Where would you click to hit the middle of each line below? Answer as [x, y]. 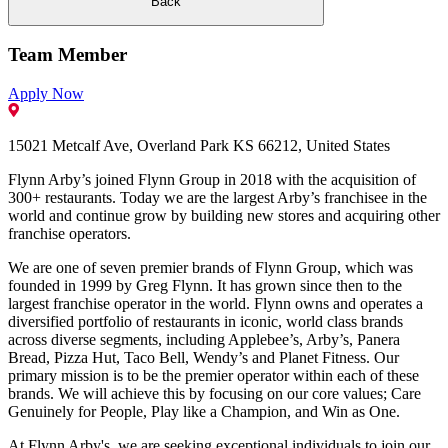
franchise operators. [71, 234]
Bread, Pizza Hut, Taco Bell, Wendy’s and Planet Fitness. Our [203, 358]
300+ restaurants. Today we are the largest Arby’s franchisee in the [217, 198]
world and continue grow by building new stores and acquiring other [224, 216]
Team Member [67, 55]
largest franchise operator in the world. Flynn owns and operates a [215, 304]
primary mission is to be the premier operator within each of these [213, 376]
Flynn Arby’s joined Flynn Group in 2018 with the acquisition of [212, 180]
